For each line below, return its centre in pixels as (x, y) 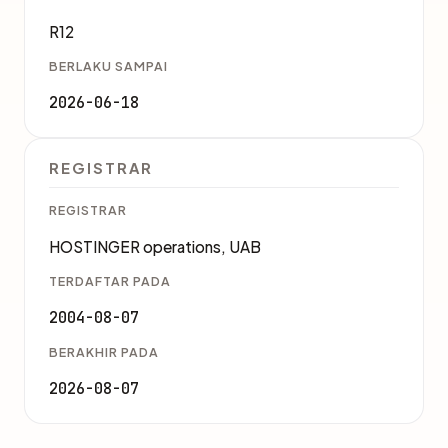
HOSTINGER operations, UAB (155, 246)
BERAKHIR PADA (104, 352)
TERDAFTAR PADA (110, 281)
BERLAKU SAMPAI (108, 66)
